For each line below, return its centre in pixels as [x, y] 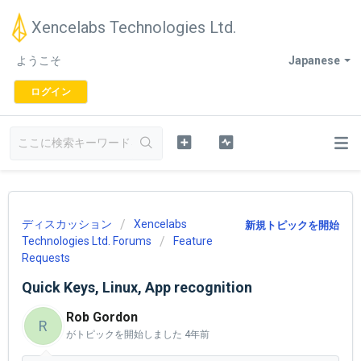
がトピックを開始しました [125, 334]
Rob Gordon [102, 317]
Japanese [314, 60]
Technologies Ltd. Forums [87, 241]
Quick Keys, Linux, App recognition [137, 287]
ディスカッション [67, 224]
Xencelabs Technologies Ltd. [134, 27]
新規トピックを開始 [292, 225]
